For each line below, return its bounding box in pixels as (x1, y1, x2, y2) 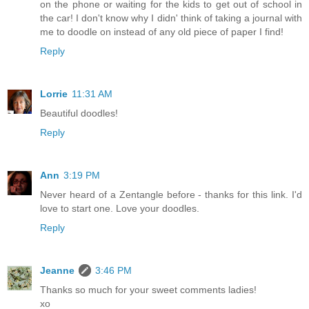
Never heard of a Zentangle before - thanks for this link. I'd (40, 188, 302, 200)
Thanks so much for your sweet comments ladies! (40, 283, 257, 295)
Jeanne (40, 264, 74, 276)
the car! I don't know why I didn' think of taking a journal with (40, 12, 302, 23)
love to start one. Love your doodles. (40, 202, 199, 214)
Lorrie (40, 88, 68, 99)
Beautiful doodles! (40, 107, 118, 119)
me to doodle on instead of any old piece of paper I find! (40, 26, 283, 37)
